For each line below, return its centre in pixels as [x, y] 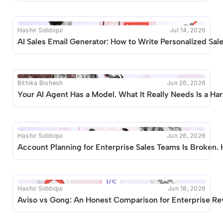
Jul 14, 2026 [188, 30]
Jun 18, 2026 [187, 188]
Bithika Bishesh [40, 83]
